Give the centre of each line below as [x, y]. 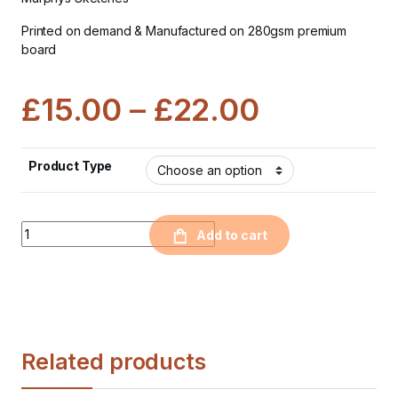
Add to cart [232, 235]
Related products [113, 362]
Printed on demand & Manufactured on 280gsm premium [183, 30]
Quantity [47, 227]
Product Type [70, 165]
